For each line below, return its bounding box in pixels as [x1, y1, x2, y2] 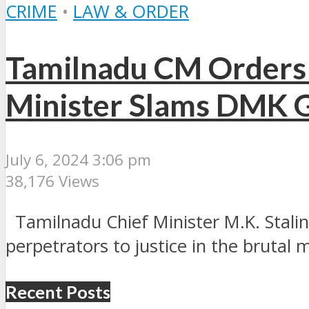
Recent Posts [6, 281, 110, 302]
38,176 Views [6, 170, 99, 192]
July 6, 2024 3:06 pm [6, 149, 151, 171]
